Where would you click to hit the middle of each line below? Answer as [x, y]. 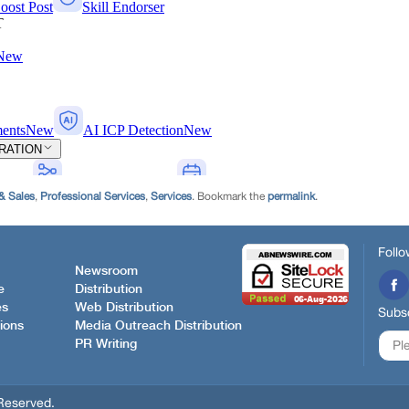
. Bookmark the [230, 196]
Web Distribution [124, 307]
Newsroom [106, 271]
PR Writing [106, 344]
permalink [291, 196]
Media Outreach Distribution [158, 325]
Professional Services [93, 196]
